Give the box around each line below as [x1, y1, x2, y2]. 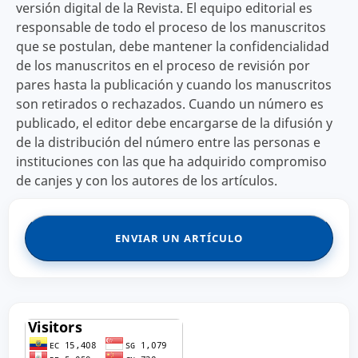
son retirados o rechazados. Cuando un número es [15, 95, 324, 113]
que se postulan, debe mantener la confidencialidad [15, 38, 329, 56]
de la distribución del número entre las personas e [15, 133, 320, 152]
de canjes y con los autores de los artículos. [15, 172, 277, 190]
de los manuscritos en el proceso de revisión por [15, 57, 310, 75]
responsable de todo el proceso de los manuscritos [15, 18, 326, 37]
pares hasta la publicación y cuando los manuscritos [15, 76, 332, 94]
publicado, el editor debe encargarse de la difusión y [15, 114, 332, 133]
